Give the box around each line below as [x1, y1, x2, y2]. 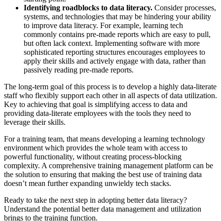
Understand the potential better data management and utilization [4, 205, 201, 214]
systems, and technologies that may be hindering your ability [24, 12, 211, 21]
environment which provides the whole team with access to [4, 144, 187, 152]
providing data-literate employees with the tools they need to [4, 109, 191, 118]
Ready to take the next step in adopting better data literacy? [4, 196, 187, 205]
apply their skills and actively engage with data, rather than [24, 57, 206, 66]
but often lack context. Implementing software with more [24, 39, 200, 48]
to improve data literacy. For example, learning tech [24, 21, 183, 30]
